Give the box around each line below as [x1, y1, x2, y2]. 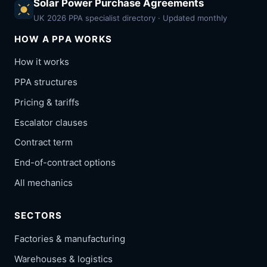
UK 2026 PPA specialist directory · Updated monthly [33, 13, 227, 23]
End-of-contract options [14, 157, 116, 169]
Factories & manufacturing [14, 232, 125, 244]
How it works [14, 56, 69, 68]
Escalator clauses [14, 116, 88, 128]
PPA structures [14, 76, 77, 88]
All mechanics [14, 176, 73, 188]
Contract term [14, 136, 73, 148]
